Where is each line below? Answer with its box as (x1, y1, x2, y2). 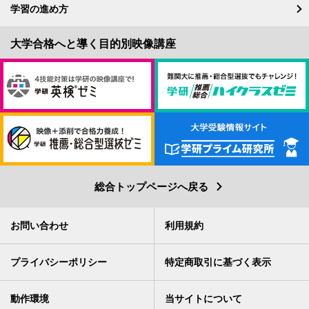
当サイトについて (165, 292, 242, 304)
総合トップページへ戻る (94, 181, 208, 193)
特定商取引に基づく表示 (165, 256, 271, 268)
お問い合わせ (10, 219, 68, 231)
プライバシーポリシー (10, 256, 107, 268)
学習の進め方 (10, 3, 68, 14)
